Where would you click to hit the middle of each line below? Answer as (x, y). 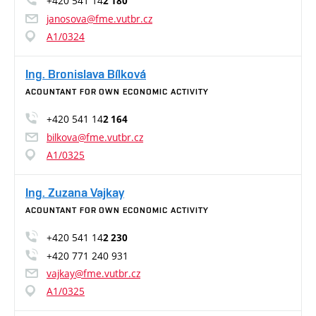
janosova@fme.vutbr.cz (99, 19)
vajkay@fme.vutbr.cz (93, 273)
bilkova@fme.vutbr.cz (95, 137)
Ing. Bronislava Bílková (86, 74)
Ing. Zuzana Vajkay (75, 192)
